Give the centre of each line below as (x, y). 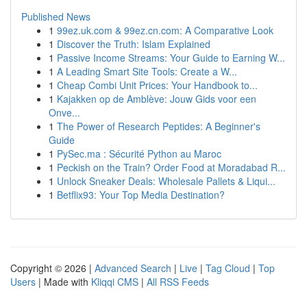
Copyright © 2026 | (52, 268)
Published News (56, 16)
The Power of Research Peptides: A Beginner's (159, 126)
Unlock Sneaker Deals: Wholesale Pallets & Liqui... (166, 181)
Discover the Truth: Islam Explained (134, 44)
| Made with (63, 282)
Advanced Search (133, 268)
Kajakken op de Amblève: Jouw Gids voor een (157, 99)
